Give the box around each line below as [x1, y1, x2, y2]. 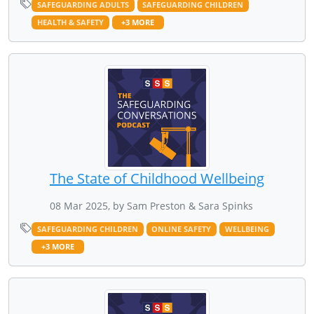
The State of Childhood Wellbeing [50, 168, 264, 188]
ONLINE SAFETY [151, 224, 212, 234]
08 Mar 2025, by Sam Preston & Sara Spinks [50, 198, 253, 212]
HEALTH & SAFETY [36, 17, 104, 27]
